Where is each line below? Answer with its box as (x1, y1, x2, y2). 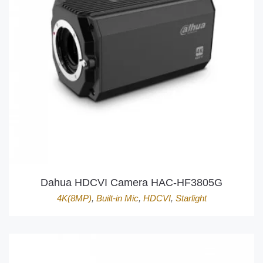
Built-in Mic (96, 193, 139, 203)
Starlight (175, 193, 207, 203)
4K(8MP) (56, 193, 92, 203)
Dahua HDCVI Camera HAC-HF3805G (41, 177, 222, 188)
